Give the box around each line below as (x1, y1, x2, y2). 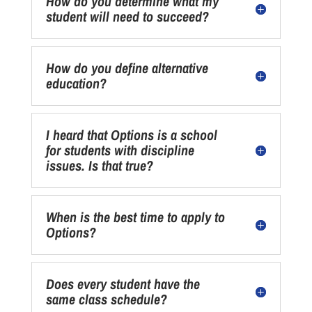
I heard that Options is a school (45, 125, 217, 144)
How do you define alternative (45, 58, 208, 77)
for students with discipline (45, 141, 194, 159)
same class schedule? (45, 290, 167, 309)
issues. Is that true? (45, 156, 153, 175)
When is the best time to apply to (45, 208, 225, 226)
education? (45, 74, 107, 93)
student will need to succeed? (45, 7, 209, 26)
